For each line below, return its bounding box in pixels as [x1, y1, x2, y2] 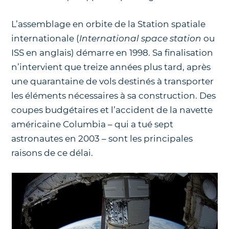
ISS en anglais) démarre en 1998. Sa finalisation [11, 47, 214, 58]
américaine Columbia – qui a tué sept [11, 119, 174, 129]
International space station [79, 33, 202, 43]
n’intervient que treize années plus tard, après [11, 61, 211, 72]
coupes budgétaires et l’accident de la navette [11, 104, 213, 115]
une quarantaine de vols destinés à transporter [11, 76, 214, 86]
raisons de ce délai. [11, 147, 94, 158]
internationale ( [11, 33, 80, 43]
